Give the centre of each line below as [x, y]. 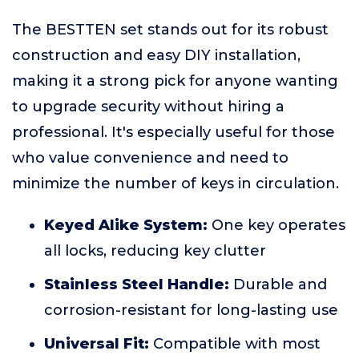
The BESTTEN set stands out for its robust [170, 30]
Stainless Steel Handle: [137, 284]
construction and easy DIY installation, [156, 55]
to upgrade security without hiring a [148, 107]
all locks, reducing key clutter [155, 251]
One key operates [276, 225]
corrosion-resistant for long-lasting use [191, 310]
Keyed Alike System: [126, 225]
